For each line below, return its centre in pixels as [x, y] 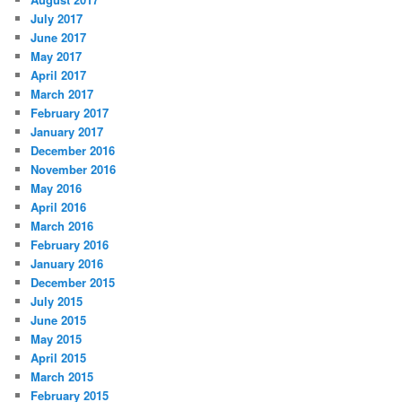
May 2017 [57, 56]
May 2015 [57, 338]
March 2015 [62, 376]
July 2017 [57, 18]
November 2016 [74, 169]
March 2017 [62, 93]
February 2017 [70, 112]
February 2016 [70, 244]
